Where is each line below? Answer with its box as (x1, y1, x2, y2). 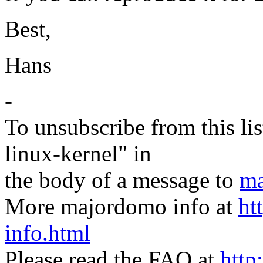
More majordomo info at (5, 194, 238, 220)
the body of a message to (5, 167, 240, 193)
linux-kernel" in (5, 141, 151, 167)
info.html (5, 220, 90, 246)
